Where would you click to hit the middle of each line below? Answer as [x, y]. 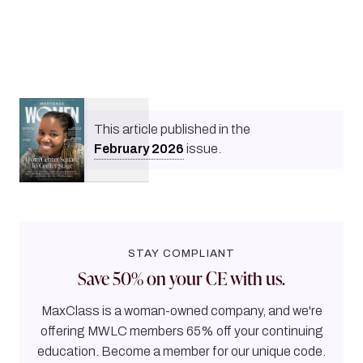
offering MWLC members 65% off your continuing [181, 331]
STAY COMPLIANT [181, 253]
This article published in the [173, 130]
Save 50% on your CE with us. [181, 278]
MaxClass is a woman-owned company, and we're [181, 310]
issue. [203, 149]
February [122, 149]
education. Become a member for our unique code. [181, 351]
